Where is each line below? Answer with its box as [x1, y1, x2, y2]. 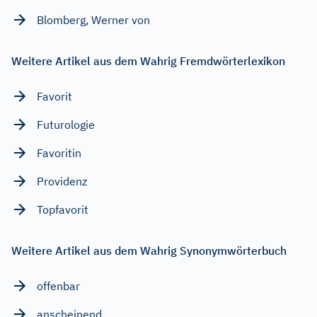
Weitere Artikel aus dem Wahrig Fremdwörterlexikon [11, 53, 285, 68]
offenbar [37, 278, 80, 293]
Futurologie [37, 117, 95, 132]
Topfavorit [37, 202, 88, 217]
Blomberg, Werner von [37, 12, 150, 27]
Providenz [37, 173, 87, 188]
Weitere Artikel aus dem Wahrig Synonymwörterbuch [11, 243, 287, 258]
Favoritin [37, 145, 81, 160]
